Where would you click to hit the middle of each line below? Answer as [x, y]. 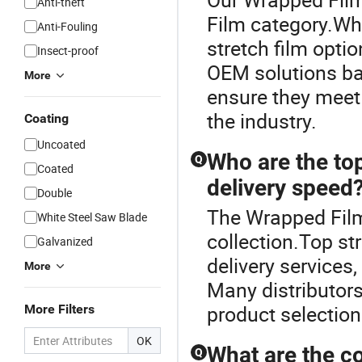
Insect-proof [68, 51]
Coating [46, 118]
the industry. [262, 121]
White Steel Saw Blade [92, 217]
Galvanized [65, 241]
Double [55, 193]
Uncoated [61, 144]
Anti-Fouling [67, 26]
